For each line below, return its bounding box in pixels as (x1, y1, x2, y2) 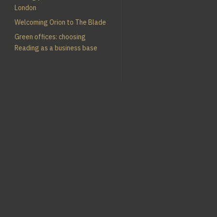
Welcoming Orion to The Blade (15, 17, 106, 27)
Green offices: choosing (15, 32, 86, 41)
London (15, 3, 36, 12)
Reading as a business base (15, 43, 97, 52)
